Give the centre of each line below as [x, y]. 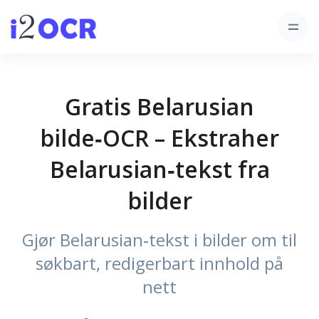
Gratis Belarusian [159, 106]
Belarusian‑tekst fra [159, 169]
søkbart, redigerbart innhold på [159, 263]
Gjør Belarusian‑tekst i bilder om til [159, 240]
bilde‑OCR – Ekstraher [159, 138]
